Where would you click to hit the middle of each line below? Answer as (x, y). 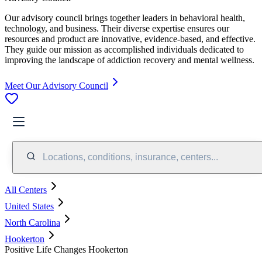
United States (29, 206)
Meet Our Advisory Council (56, 85)
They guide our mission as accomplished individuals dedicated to (124, 49)
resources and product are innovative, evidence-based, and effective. (130, 39)
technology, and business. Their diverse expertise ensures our (117, 28)
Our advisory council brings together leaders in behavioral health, (125, 18)
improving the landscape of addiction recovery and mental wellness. (130, 60)
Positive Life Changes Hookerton (66, 249)
